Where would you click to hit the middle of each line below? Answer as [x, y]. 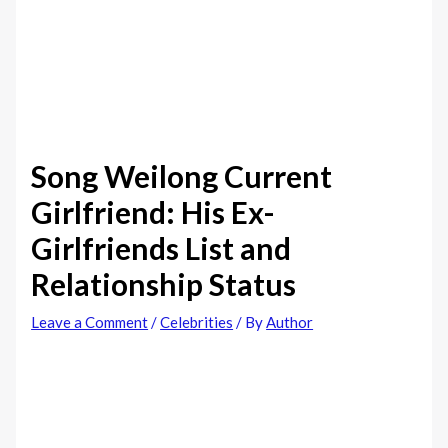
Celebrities [197, 322]
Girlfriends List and [161, 248]
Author [290, 322]
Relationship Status [164, 284]
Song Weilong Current [182, 176]
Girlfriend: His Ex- [153, 212]
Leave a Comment [90, 322]
